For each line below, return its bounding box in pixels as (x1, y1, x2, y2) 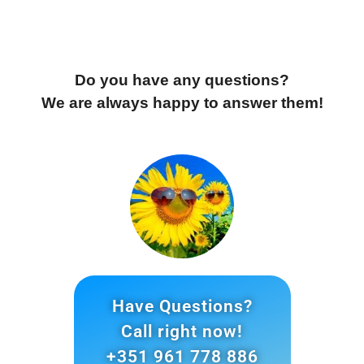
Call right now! (121, 322, 243, 342)
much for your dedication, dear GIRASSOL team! (37, 3, 299, 18)
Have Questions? (111, 297, 253, 317)
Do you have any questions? (75, 71, 289, 89)
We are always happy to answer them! (41, 94, 323, 112)
